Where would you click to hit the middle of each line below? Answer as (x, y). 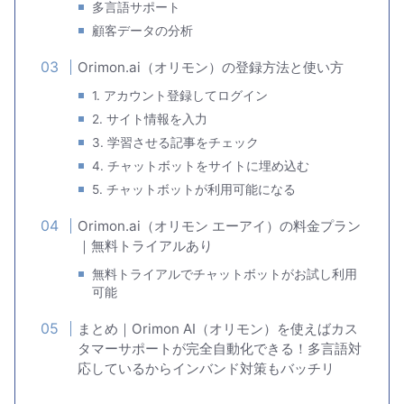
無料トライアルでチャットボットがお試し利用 (225, 275)
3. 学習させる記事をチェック (176, 143)
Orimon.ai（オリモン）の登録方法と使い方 (211, 68)
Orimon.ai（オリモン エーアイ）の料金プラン (220, 226)
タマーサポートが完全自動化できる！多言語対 (220, 349)
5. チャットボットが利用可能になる (194, 190)
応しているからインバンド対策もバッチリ (207, 369)
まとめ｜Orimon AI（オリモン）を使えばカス (218, 329)
